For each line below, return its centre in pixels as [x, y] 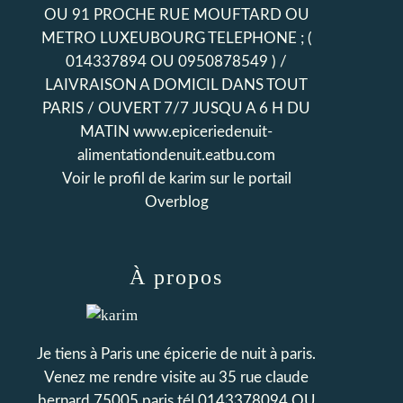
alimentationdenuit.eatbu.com [176, 155]
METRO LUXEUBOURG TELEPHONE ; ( [176, 38]
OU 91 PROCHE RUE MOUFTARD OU [176, 15]
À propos [176, 277]
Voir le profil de [115, 179]
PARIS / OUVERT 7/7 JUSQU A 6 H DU [176, 108]
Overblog [176, 202]
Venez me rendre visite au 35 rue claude [176, 377]
